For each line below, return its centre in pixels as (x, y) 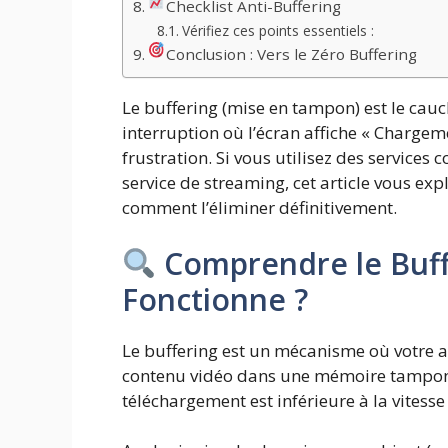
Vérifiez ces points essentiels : (277, 31)
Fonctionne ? (215, 299)
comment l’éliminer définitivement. (259, 208)
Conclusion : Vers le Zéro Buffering (291, 54)
